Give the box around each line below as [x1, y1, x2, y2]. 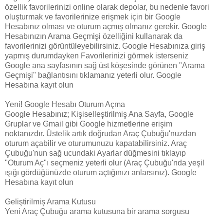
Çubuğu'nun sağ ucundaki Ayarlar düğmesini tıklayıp [5, 148, 186, 157]
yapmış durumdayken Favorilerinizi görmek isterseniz [5, 51, 188, 60]
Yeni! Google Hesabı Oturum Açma [5, 100, 125, 109]
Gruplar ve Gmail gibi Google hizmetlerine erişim [5, 119, 172, 128]
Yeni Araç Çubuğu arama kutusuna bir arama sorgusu [5, 207, 189, 216]
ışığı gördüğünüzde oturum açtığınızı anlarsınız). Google [5, 168, 197, 177]
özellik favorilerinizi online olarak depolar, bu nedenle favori [5, 2, 209, 11]
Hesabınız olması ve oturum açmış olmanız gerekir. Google [5, 22, 207, 31]
